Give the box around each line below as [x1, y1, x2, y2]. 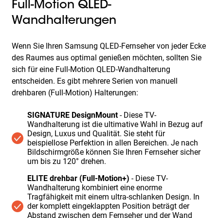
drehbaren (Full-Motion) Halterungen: [12, 88, 138, 97]
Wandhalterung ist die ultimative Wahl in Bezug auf [27, 120, 203, 129]
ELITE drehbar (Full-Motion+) [27, 174, 129, 183]
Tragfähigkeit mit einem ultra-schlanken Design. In [27, 192, 200, 201]
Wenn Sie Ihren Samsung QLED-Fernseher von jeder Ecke [12, 41, 206, 51]
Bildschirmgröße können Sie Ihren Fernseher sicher [27, 147, 200, 157]
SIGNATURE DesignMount [27, 110, 118, 120]
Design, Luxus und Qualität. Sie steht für [27, 129, 165, 138]
